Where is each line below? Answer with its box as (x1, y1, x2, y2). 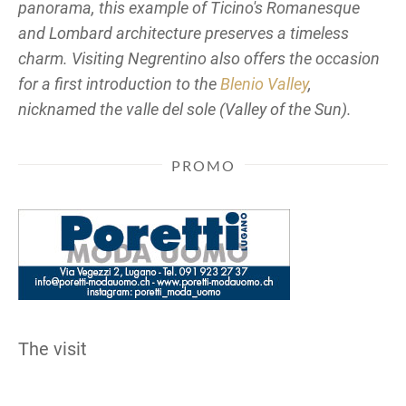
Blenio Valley (220, 73, 308, 93)
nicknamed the (18, 99, 126, 119)
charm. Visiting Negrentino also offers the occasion (18, 48, 380, 68)
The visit (18, 337, 87, 360)
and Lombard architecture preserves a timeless (18, 23, 349, 43)
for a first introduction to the (18, 73, 220, 93)
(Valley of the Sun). (216, 99, 352, 119)
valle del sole (126, 99, 216, 119)
